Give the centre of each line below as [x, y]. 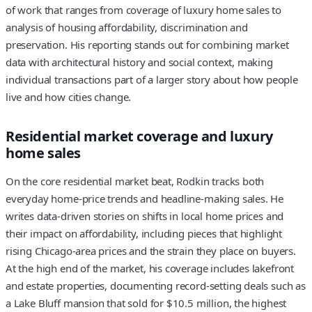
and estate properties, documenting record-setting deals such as [156, 286]
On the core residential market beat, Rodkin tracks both [135, 181]
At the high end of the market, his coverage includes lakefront [150, 268]
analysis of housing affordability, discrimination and [127, 27]
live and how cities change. [69, 96]
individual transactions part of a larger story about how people [152, 79]
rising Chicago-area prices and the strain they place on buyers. [151, 251]
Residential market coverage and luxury [139, 136]
